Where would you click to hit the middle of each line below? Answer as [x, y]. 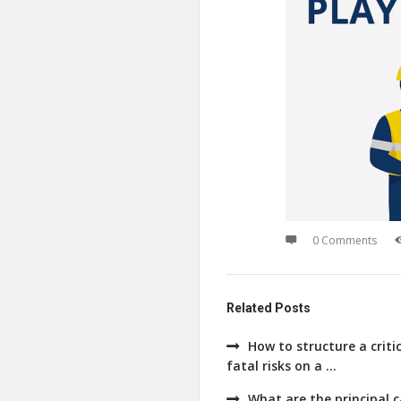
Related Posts [269, 308]
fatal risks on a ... [282, 366]
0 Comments [345, 240]
